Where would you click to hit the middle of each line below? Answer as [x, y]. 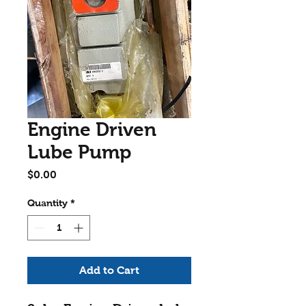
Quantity [47, 203]
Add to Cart [109, 270]
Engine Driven [92, 129]
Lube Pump [79, 152]
